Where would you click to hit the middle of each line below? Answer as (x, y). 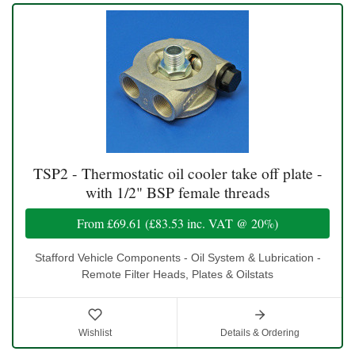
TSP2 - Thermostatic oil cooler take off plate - (177, 173)
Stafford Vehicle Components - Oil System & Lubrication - (177, 257)
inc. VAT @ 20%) (231, 223)
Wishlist (95, 332)
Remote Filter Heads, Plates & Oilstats (177, 274)
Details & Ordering (260, 332)
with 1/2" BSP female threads (177, 192)
